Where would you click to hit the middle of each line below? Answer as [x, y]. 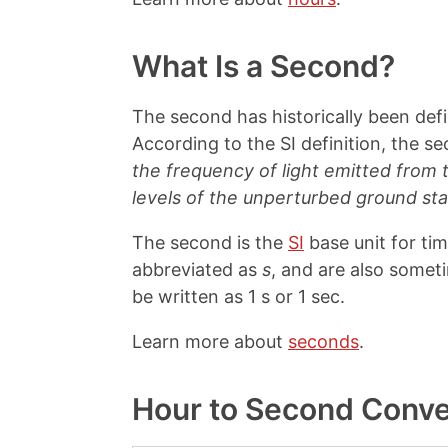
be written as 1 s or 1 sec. [238, 297]
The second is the [210, 243]
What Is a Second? [263, 66]
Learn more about [210, 342]
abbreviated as [197, 270]
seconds [323, 342]
